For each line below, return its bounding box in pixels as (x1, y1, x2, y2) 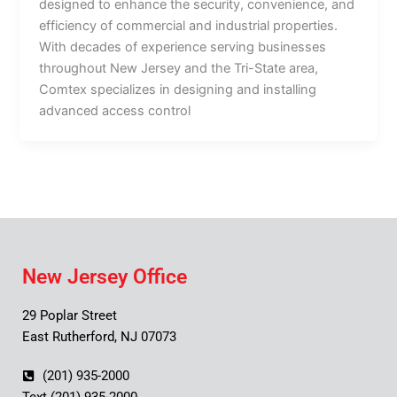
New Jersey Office (22, 265, 187, 290)
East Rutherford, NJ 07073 (22, 329, 176, 346)
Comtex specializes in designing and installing (39, 81, 317, 97)
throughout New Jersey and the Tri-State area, (39, 59, 319, 76)
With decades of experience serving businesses (39, 38, 327, 55)
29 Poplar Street (22, 307, 117, 324)
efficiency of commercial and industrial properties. (39, 17, 339, 34)
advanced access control (39, 102, 191, 119)
